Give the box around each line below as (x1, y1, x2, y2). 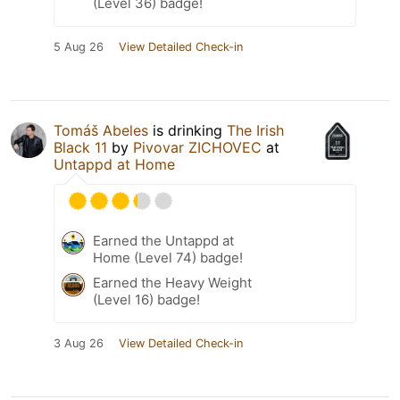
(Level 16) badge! (93, 291, 200, 309)
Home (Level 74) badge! (93, 249, 243, 267)
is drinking (148, 121, 227, 140)
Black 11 (54, 138, 107, 157)
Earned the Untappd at (93, 232, 234, 250)
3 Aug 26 (54, 337, 104, 351)
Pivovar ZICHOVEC (133, 138, 262, 157)
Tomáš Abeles (54, 121, 148, 140)
